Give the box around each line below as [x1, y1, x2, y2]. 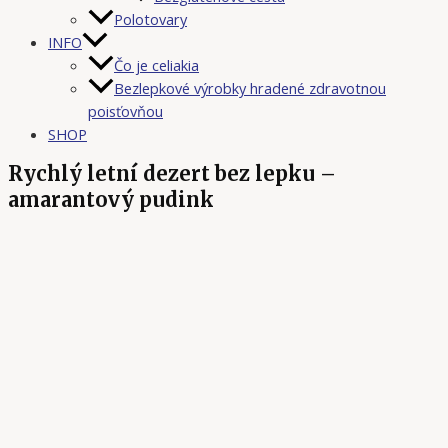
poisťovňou [88, 101, 163, 122]
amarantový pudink [8, 186, 214, 212]
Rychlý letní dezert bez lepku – [8, 160, 336, 186]
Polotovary [114, 9, 187, 30]
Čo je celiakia [114, 55, 199, 76]
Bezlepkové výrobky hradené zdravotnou [114, 78, 386, 99]
